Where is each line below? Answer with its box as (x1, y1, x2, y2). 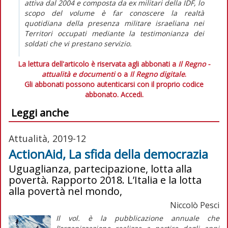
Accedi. (120, 89, 144, 99)
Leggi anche (11, 105, 69, 120)
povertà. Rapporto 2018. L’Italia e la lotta (9, 173, 202, 187)
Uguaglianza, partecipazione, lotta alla (9, 161, 192, 176)
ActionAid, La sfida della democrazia (9, 145, 208, 162)
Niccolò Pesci (170, 199, 219, 211)
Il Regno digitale (130, 69, 185, 79)
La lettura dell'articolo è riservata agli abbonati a (18, 59, 178, 69)
